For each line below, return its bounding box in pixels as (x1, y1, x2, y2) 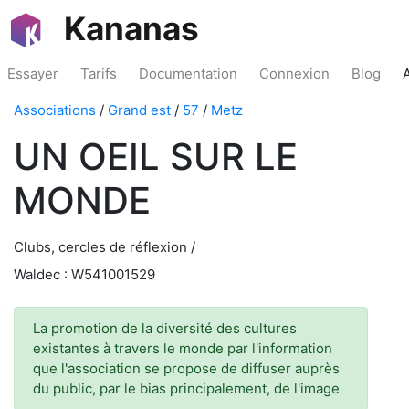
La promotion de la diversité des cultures (33, 320, 297, 337)
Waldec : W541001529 (14, 266, 155, 283)
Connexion (259, 65, 330, 82)
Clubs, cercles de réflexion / (14, 238, 195, 256)
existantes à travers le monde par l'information (33, 340, 332, 357)
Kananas (64, 9, 199, 47)
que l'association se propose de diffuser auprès (33, 360, 340, 377)
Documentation (139, 65, 237, 82)
